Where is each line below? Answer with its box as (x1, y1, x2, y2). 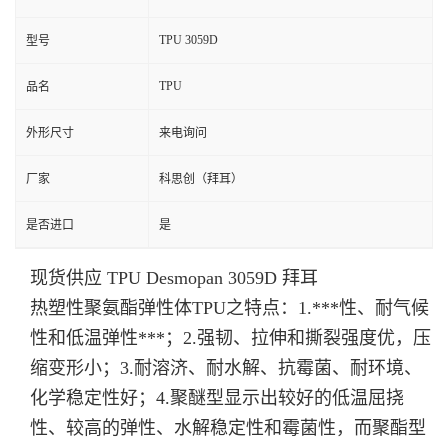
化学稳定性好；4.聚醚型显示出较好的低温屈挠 (30, 388, 404, 408)
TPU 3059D (159, 33, 218, 47)
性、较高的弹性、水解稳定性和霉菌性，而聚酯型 (30, 418, 426, 438)
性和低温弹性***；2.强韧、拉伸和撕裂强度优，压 (30, 328, 431, 348)
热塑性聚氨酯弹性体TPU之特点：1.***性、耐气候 (30, 298, 429, 318)
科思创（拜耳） (159, 172, 243, 186)
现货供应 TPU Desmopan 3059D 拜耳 (30, 268, 318, 288)
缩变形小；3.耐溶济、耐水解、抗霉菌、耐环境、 (30, 358, 422, 378)
